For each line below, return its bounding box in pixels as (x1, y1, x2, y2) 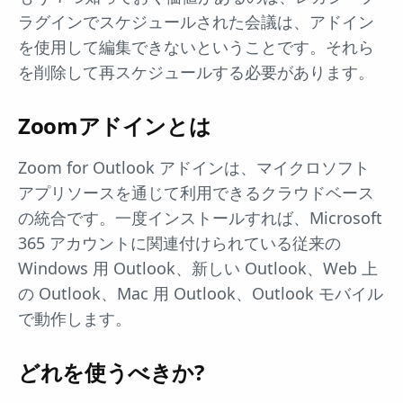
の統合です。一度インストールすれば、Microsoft (18, 207, 382, 229)
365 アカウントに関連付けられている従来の (18, 232, 341, 255)
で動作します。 (18, 308, 131, 330)
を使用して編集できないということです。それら (18, 36, 374, 58)
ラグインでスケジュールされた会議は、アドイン (18, 11, 374, 33)
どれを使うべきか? (18, 357, 204, 388)
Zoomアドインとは (18, 111, 211, 141)
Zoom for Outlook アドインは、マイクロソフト (18, 157, 370, 179)
